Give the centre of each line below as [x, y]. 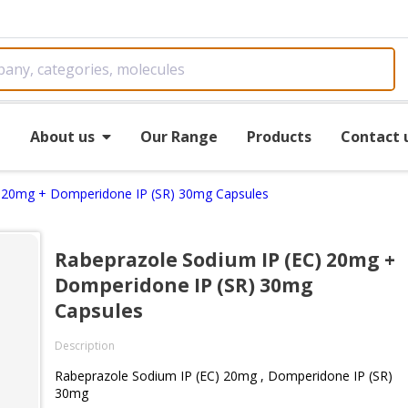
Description [85, 346]
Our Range [178, 136]
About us [62, 136]
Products [279, 136]
